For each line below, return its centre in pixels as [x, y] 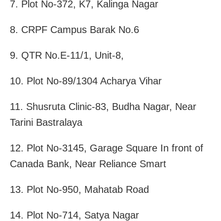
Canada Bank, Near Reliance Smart [88, 164]
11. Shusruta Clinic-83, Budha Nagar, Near [103, 106]
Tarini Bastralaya [46, 122]
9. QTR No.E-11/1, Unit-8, [67, 55]
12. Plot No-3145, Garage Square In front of [107, 148]
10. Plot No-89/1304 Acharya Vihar [86, 81]
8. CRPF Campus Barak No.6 [74, 29]
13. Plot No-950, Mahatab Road [79, 189]
